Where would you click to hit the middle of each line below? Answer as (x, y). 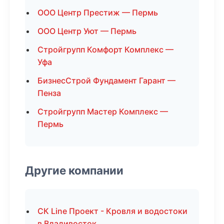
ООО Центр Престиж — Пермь (98, 12)
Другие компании (74, 170)
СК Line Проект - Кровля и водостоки (112, 211)
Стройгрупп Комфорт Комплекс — (105, 49)
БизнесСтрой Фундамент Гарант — (106, 80)
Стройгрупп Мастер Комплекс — (103, 111)
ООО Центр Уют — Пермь (87, 31)
